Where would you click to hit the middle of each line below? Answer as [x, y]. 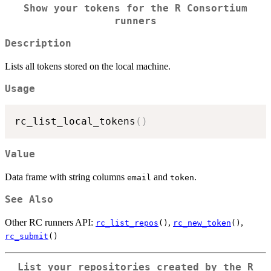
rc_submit [27, 236]
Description [38, 43]
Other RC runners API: [50, 222]
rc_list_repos [127, 223]
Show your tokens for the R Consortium [135, 9]
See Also [29, 199]
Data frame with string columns [66, 177]
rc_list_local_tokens [75, 122]
